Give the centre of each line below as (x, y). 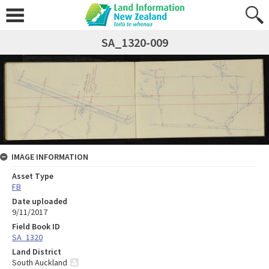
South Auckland (40, 262)
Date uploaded (40, 201)
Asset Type (33, 176)
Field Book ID (36, 226)
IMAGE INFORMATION (50, 156)
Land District (37, 251)
